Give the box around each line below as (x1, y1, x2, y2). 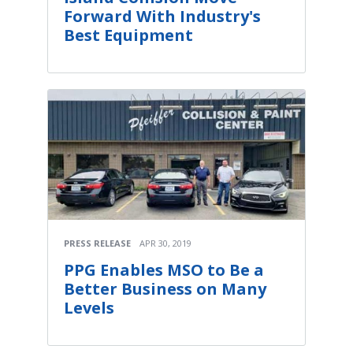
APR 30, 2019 (139, 237, 191, 250)
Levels (64, 297, 114, 319)
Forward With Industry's (64, 6, 261, 28)
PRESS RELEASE (64, 237, 131, 250)
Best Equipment (64, 24, 193, 46)
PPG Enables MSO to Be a (64, 259, 264, 281)
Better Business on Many (64, 278, 266, 300)
